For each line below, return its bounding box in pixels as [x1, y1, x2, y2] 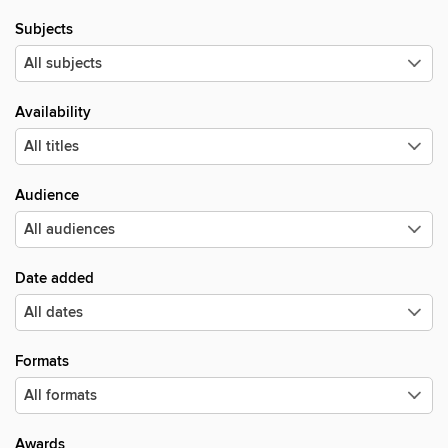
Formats [15, 352, 69, 371]
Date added [15, 269, 94, 288]
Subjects [15, 20, 73, 39]
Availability [15, 103, 91, 122]
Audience [15, 186, 79, 205]
